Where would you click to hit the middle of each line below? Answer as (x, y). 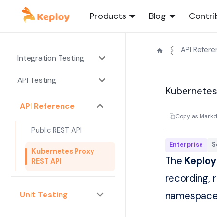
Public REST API (57, 130)
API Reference (47, 106)
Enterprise (186, 145)
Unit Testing (44, 194)
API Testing (37, 80)
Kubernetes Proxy (63, 151)
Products (108, 16)
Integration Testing (51, 58)
